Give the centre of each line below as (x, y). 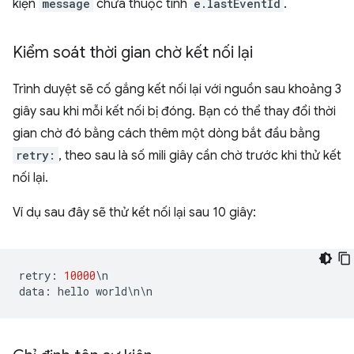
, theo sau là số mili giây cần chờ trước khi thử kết (200, 156)
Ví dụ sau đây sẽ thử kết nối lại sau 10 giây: (134, 213)
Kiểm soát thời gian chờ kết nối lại (133, 53)
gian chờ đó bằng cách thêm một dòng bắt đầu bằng (166, 134)
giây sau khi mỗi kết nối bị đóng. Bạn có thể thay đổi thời (174, 111)
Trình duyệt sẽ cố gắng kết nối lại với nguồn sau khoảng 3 (177, 89)
